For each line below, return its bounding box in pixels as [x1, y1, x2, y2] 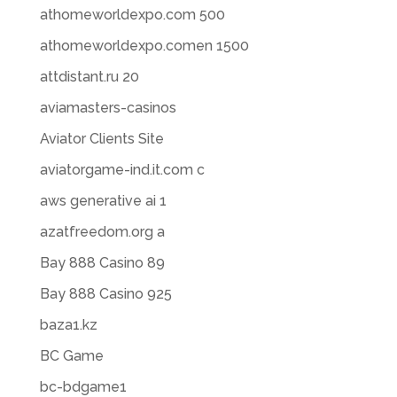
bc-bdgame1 [39, 378, 127, 395]
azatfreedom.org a [39, 223, 165, 240]
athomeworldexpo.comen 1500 [39, 37, 249, 54]
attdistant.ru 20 [39, 68, 139, 85]
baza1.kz [39, 316, 97, 333]
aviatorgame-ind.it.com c [39, 161, 205, 178]
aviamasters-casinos [39, 99, 176, 116]
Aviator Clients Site [39, 130, 164, 147]
